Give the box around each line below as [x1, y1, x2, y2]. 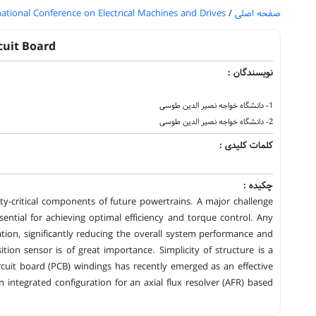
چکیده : [243, 178, 273, 193]
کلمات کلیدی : [219, 138, 273, 152]
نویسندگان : [228, 66, 273, 80]
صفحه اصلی [232, 6, 281, 20]
